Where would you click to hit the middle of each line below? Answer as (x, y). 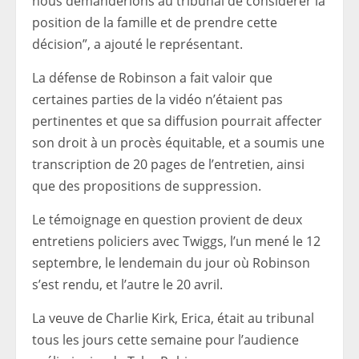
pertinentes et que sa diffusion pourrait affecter (177, 121)
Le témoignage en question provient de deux (167, 220)
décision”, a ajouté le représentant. (137, 44)
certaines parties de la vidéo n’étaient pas (157, 100)
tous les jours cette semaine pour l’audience (165, 340)
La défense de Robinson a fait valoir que (152, 78)
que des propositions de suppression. (147, 186)
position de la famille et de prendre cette (155, 23)
